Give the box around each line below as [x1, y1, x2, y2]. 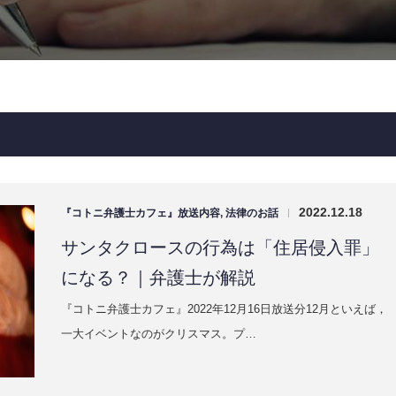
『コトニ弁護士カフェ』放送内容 [61, 206, 220, 219]
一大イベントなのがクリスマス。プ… [61, 326, 256, 340]
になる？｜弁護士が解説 [61, 267, 255, 287]
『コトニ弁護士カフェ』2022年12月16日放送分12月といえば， [61, 301, 387, 316]
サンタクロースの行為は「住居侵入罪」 [61, 237, 379, 257]
